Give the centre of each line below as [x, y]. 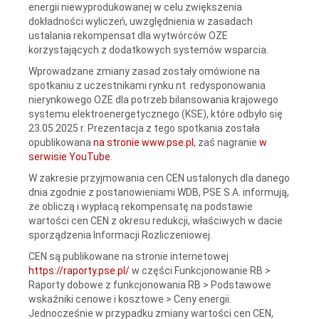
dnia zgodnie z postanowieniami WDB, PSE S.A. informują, [159, 192]
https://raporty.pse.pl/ [80, 270]
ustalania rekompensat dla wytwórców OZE [128, 35]
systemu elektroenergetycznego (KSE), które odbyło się [156, 114]
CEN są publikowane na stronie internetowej [129, 256]
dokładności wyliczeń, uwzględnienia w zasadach [141, 21]
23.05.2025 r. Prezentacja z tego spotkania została [144, 128]
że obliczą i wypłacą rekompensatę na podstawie [141, 206]
